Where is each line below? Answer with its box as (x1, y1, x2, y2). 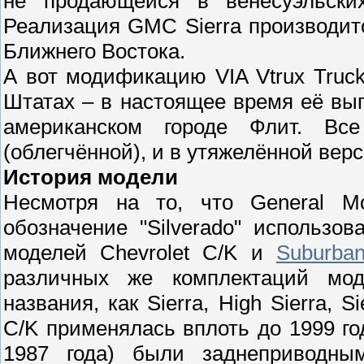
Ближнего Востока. (3, 38, 185, 63)
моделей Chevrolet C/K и (3, 240, 276, 265)
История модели (3, 164, 178, 189)
